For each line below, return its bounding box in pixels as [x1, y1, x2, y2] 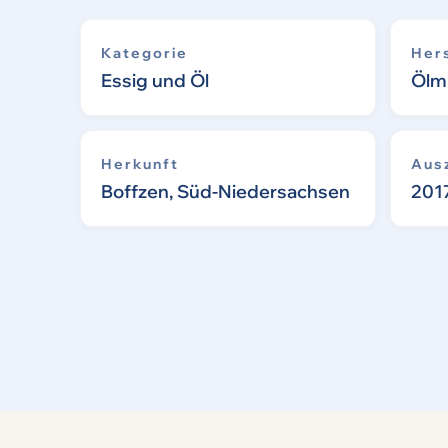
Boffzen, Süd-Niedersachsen [101, 180, 350, 204]
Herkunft [101, 155, 179, 174]
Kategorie [101, 44, 188, 63]
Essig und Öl [101, 69, 209, 93]
